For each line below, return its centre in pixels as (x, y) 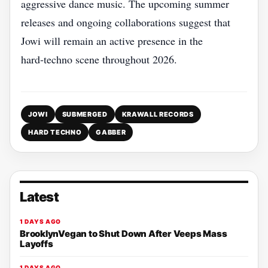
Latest (39, 197)
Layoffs (36, 244)
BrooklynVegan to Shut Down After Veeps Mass (124, 234)
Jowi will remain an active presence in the (112, 41)
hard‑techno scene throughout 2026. (99, 59)
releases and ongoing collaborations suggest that (126, 22)
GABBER (111, 132)
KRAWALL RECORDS (158, 114)
